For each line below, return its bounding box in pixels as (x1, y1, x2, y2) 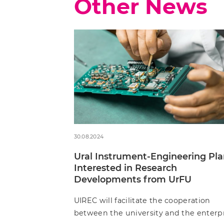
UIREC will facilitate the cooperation (73, 195, 210, 205)
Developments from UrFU (73, 173, 191, 184)
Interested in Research (73, 162, 177, 173)
